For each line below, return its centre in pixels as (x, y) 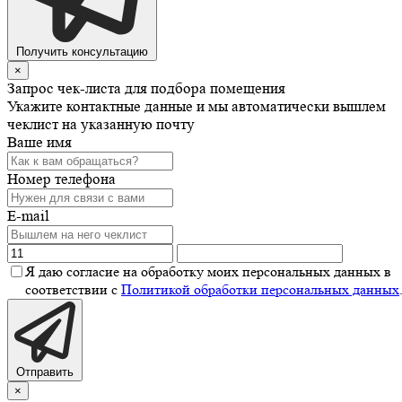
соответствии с (73, 289)
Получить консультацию (82, 51)
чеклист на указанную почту (101, 124)
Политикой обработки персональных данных (260, 289)
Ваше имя (39, 142)
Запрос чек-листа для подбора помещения (146, 88)
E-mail (28, 215)
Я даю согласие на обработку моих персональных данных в (208, 271)
